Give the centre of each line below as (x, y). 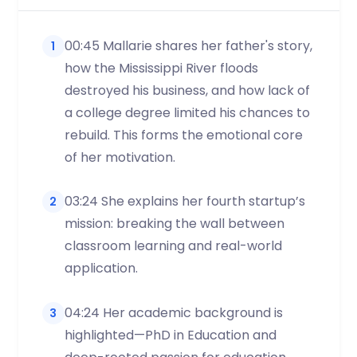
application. (101, 269)
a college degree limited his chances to (187, 112)
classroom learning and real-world (173, 246)
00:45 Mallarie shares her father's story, (188, 45)
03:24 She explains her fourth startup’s (184, 202)
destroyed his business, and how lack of (187, 90)
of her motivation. (120, 157)
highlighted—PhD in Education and (170, 335)
